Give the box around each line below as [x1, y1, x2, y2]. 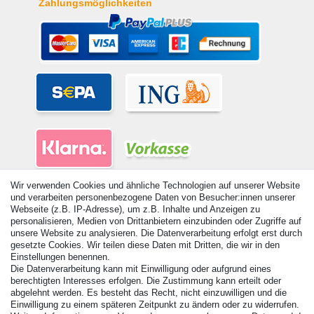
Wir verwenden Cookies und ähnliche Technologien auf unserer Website [11, 180, 300, 191]
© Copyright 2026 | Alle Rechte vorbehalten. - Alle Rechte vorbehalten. [30, 234, 235, 242]
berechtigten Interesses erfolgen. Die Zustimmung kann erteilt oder [11, 275, 281, 286]
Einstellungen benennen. [11, 252, 110, 262]
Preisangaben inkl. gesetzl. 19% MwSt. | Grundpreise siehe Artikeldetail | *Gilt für [30, 247, 266, 254]
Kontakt [137, 285, 170, 296]
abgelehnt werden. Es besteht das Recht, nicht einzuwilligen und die [11, 287, 287, 298]
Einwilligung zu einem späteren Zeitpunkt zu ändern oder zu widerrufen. [11, 299, 299, 310]
